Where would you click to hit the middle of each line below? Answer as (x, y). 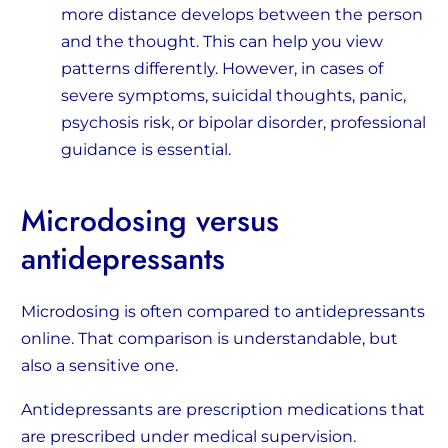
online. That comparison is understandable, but (209, 339)
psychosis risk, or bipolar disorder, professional (243, 123)
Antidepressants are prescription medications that (223, 410)
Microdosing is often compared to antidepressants (223, 312)
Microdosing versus (150, 221)
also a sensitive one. (99, 366)
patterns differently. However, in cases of (222, 69)
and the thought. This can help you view (222, 42)
